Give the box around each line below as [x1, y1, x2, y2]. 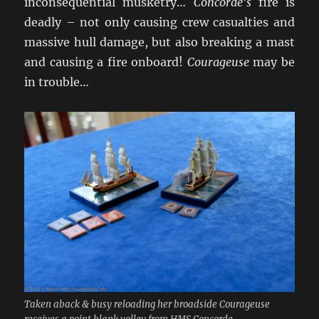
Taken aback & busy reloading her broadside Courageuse [24, 298, 271, 310]
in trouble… [24, 74, 90, 89]
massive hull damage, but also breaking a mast [24, 34, 295, 49]
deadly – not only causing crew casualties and [24, 14, 295, 29]
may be [249, 54, 295, 69]
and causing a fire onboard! [24, 54, 187, 69]
